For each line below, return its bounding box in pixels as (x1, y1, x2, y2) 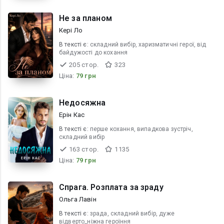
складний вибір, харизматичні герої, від (89, 41, 206, 48)
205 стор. (69, 61, 99, 68)
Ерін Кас (59, 111, 85, 118)
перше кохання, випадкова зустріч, (89, 125, 193, 132)
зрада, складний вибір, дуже (89, 210, 174, 217)
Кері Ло (59, 26, 83, 34)
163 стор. (69, 145, 99, 153)
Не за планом (59, 13, 112, 23)
